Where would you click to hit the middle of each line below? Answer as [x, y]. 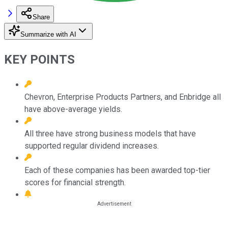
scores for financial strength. [75, 182]
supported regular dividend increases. [92, 146]
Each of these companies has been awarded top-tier [117, 170]
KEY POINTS [39, 59]
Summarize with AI [48, 34]
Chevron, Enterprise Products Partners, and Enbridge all [123, 97]
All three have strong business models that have [110, 133]
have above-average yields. [73, 109]
